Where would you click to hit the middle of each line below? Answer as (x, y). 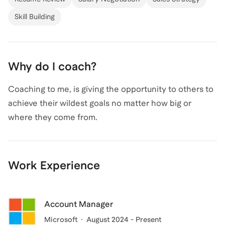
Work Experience (54, 165)
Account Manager (79, 204)
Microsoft (61, 219)
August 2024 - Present (124, 219)
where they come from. (53, 117)
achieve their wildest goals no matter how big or (100, 103)
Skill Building (35, 16)
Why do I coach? (52, 66)
